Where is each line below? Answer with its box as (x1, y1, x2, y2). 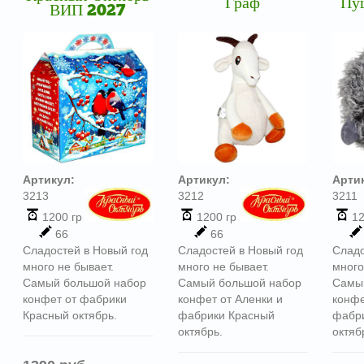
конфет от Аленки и (177, 292, 283, 305)
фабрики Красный (177, 308, 275, 322)
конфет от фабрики (22, 292, 127, 305)
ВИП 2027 (50, 3, 126, 19)
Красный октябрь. (22, 308, 117, 322)
